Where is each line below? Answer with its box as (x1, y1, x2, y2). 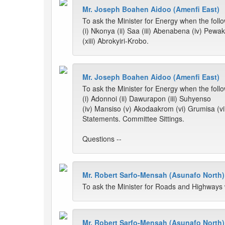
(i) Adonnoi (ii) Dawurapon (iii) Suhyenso (82, 93, 211, 104)
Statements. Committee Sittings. (82, 114, 184, 124)
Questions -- (82, 134, 122, 144)
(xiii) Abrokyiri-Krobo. (82, 36, 149, 46)
